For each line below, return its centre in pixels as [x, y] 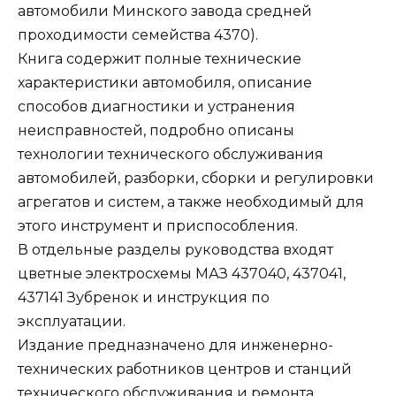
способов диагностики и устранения [156, 107]
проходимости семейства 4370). [138, 35]
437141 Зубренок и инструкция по [144, 298]
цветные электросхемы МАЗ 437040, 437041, [182, 274]
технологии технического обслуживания [171, 155]
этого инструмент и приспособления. [158, 226]
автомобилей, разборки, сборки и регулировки [196, 179]
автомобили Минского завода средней [165, 11]
